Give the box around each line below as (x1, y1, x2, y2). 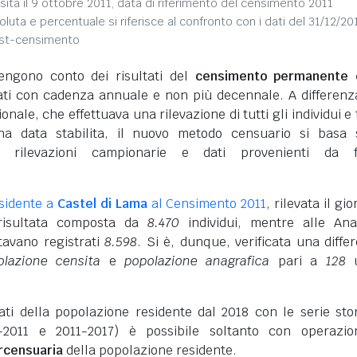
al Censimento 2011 (147, 195, 267, 212)
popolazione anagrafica (124, 253, 270, 269)
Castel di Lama (57, 195, 147, 212)
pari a (269, 253, 326, 269)
